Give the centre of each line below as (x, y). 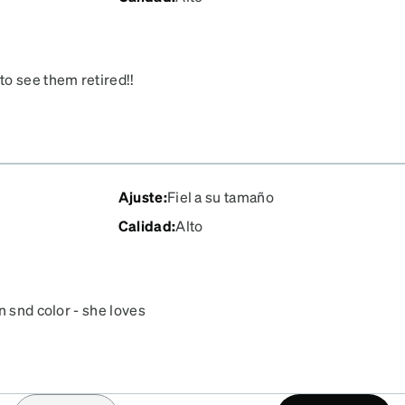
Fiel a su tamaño (220, 197)
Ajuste (141, 197)
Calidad (145, 226)
